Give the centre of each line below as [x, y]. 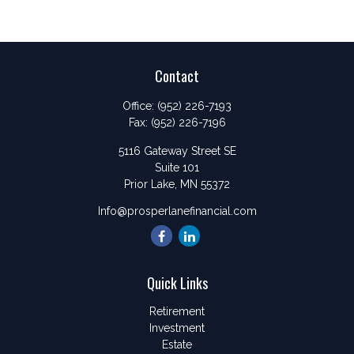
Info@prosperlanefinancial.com [177, 211]
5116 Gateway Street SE [177, 151]
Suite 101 [177, 168]
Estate [177, 345]
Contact [177, 76]
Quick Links [177, 283]
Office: [140, 106]
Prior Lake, [151, 184]
